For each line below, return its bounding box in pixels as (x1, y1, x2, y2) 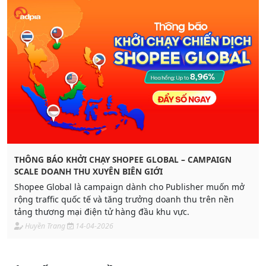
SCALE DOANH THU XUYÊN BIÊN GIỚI (14, 166, 163, 178)
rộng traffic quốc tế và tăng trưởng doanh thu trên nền (14, 194, 234, 205)
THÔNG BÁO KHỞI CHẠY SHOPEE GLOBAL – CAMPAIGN (14, 154, 232, 166)
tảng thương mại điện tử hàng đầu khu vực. (14, 206, 189, 218)
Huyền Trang (25, 221, 65, 232)
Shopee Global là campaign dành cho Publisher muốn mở (14, 181, 245, 193)
